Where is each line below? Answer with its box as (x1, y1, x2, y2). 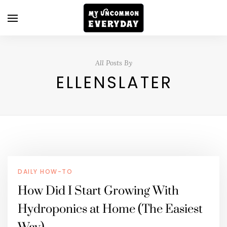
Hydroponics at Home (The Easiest (18, 202, 203, 217)
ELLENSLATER (56, 71, 173, 94)
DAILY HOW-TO (18, 167, 72, 176)
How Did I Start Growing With (18, 183, 179, 199)
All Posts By (95, 58, 132, 67)
